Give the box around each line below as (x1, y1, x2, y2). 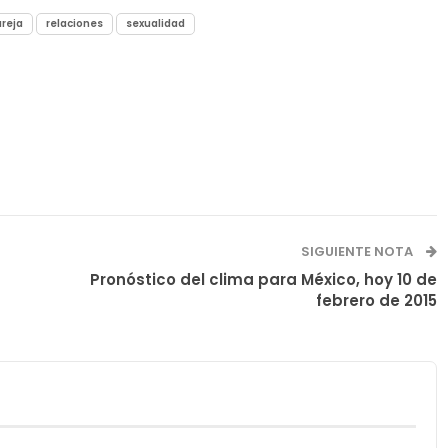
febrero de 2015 (315, 290, 437, 312)
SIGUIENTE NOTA (300, 242, 416, 262)
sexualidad (126, 16, 185, 32)
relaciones (46, 16, 103, 32)
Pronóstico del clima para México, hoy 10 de (89, 269, 437, 291)
